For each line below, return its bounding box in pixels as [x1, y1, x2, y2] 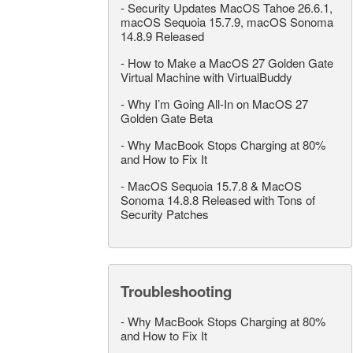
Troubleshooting [121, 280, 232, 302]
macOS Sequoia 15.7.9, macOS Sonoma [121, 13, 333, 30]
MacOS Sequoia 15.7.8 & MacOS [128, 176, 302, 194]
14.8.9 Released [121, 27, 204, 44]
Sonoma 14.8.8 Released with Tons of [121, 191, 315, 208]
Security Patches [121, 205, 209, 222]
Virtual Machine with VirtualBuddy [121, 68, 292, 85]
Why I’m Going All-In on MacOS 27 [128, 95, 308, 112]
